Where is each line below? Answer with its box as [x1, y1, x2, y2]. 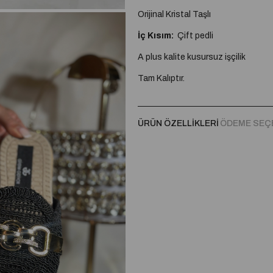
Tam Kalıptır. [137, 73, 185, 83]
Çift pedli [173, 30, 213, 40]
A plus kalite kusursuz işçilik [137, 52, 246, 62]
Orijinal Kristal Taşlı [137, 9, 211, 19]
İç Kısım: [137, 30, 174, 40]
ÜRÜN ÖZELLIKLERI [137, 118, 219, 128]
